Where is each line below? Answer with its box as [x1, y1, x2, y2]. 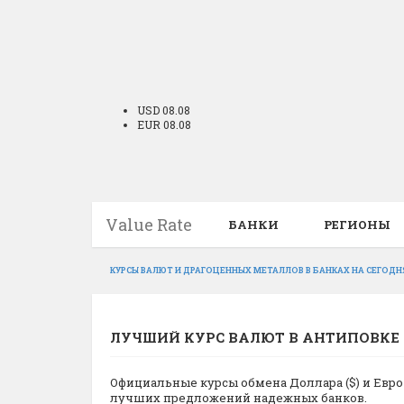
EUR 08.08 [137, 117, 191, 132]
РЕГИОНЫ [324, 216, 390, 233]
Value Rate [106, 214, 192, 235]
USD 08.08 [137, 103, 190, 117]
